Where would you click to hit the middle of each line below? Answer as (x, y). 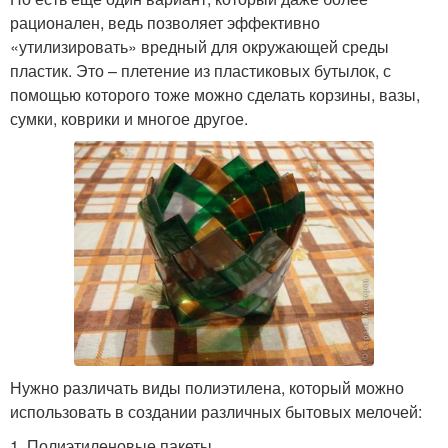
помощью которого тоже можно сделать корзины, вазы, (215, 94)
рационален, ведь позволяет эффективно (165, 22)
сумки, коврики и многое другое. (129, 118)
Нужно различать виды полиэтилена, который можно (207, 387)
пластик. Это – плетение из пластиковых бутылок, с (200, 70)
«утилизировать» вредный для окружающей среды (199, 46)
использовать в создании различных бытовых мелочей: (216, 411)
